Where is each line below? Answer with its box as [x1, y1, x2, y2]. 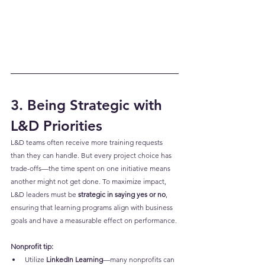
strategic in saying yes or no [78, 189, 166, 199]
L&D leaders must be [11, 189, 78, 199]
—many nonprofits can [103, 254, 176, 264]
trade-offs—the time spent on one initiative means [11, 163, 172, 173]
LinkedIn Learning [46, 254, 103, 264]
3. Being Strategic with [11, 96, 166, 114]
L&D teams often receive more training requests [11, 137, 164, 147]
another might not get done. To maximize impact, [11, 176, 168, 186]
